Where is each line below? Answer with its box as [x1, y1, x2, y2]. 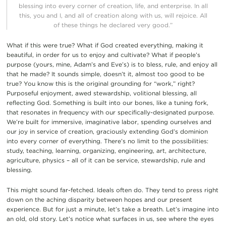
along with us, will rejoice [121, 11, 196, 19]
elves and [183, 118, 211, 126]
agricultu [6, 156, 33, 164]
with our [90, 108, 116, 116]
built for [25, 118, 51, 126]
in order [35, 50, 60, 59]
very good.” [135, 21, 173, 29]
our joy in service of [6, 127, 68, 135]
